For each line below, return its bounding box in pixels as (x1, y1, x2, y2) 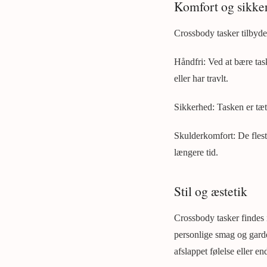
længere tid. (174, 147, 218, 158)
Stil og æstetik (174, 182, 247, 200)
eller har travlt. (174, 73, 228, 84)
